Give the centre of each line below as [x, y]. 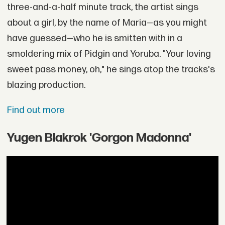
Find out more [36, 110]
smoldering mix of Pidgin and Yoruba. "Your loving [109, 54]
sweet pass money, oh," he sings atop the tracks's [111, 70]
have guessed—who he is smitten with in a [94, 39]
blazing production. [46, 85]
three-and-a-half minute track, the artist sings [102, 8]
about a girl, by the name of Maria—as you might [107, 23]
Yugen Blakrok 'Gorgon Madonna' [99, 138]
